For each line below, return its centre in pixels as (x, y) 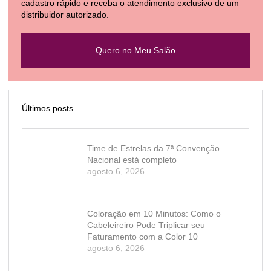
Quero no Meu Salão (135, 51)
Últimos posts (47, 109)
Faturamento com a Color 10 (142, 237)
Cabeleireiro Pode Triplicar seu (146, 225)
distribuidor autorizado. (65, 15)
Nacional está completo (132, 160)
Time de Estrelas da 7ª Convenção (153, 149)
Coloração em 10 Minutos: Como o (154, 214)
